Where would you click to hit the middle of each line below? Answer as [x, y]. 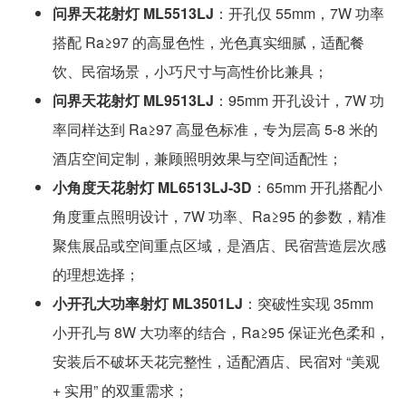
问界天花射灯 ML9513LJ [133, 100]
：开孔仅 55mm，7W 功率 [299, 13]
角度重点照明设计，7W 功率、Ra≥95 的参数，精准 [219, 216]
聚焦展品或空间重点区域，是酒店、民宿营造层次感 [219, 245]
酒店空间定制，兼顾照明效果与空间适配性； [197, 158]
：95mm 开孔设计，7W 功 [299, 100]
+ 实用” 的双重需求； [120, 390]
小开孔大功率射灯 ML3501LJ [147, 303]
